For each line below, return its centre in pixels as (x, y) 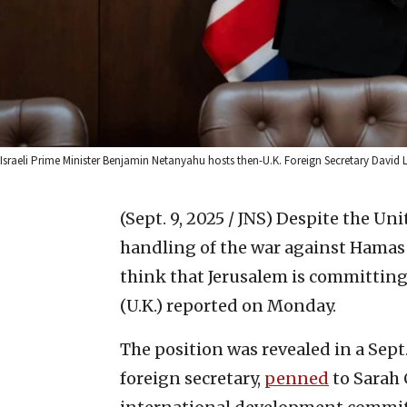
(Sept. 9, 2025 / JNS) (196, 218)
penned (297, 378)
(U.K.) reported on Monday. (228, 305)
